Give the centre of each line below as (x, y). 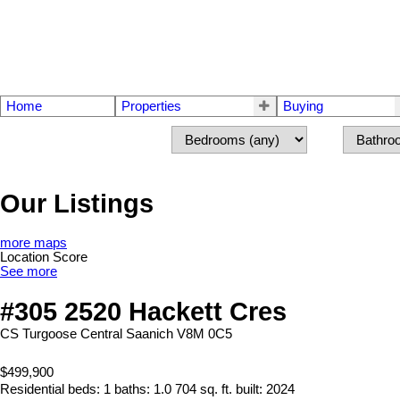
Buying (303, 106)
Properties (151, 106)
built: (251, 389)
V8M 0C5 (204, 333)
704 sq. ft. (204, 389)
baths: (134, 389)
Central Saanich (127, 333)
